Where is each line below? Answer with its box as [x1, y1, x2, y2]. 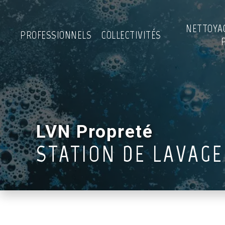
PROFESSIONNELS [20, 29, 91, 42]
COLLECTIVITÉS [101, 29, 161, 42]
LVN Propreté [36, 121, 153, 142]
